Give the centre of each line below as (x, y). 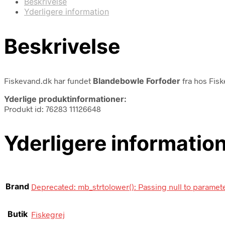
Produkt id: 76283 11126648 (52, 108)
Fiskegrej (48, 214)
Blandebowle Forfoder (137, 81)
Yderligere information (67, 11)
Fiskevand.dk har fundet (48, 80)
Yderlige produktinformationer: (65, 99)
